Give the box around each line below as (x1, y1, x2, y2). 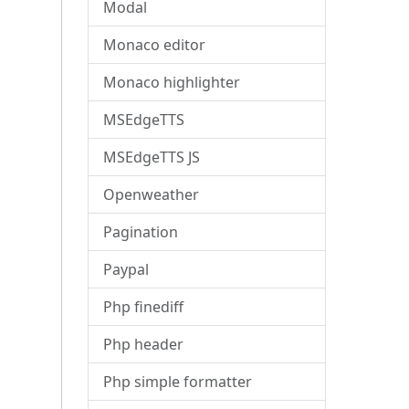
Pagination (103, 222, 179, 242)
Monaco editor (103, 35, 206, 55)
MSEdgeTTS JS (103, 147, 201, 167)
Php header (103, 334, 184, 354)
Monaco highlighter (103, 72, 241, 92)
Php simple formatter (103, 372, 253, 392)
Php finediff (103, 297, 184, 317)
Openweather (103, 184, 200, 204)
